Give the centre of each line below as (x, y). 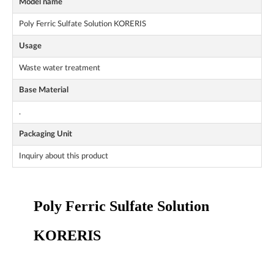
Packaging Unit (46, 134)
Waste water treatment (60, 68)
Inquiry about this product (64, 156)
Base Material (44, 90)
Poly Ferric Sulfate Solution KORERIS (83, 24)
